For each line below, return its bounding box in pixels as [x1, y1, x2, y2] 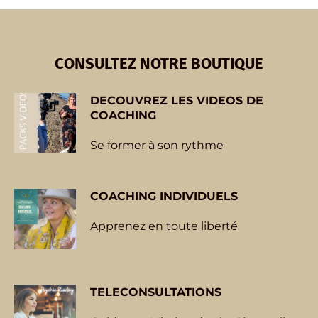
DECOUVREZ [89, 94, 168, 108]
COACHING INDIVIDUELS [89, 190, 238, 204]
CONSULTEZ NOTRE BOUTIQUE [55, 54, 263, 74]
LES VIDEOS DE [167, 94, 263, 108]
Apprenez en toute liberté [89, 219, 238, 234]
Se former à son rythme [89, 138, 224, 153]
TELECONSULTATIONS [89, 285, 221, 300]
